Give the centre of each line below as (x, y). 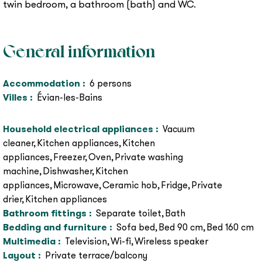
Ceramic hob (130, 185)
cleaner (18, 143)
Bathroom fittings (46, 213)
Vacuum (179, 129)
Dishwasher (67, 171)
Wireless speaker (171, 242)
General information (79, 52)
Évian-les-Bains (70, 98)
